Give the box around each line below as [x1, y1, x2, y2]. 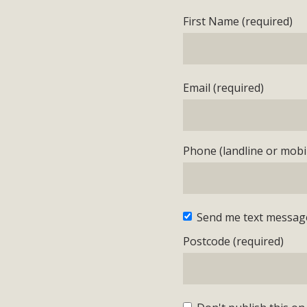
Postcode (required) [183, 234, 284, 249]
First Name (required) [183, 14, 293, 29]
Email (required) [183, 80, 265, 96]
